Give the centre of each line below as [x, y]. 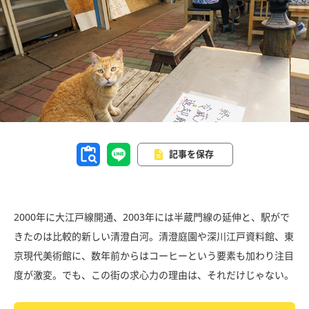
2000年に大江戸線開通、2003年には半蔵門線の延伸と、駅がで [152, 217]
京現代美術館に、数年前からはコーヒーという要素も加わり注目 [154, 256]
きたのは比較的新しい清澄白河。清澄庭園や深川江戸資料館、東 [154, 237]
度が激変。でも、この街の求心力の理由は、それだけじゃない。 [154, 275]
